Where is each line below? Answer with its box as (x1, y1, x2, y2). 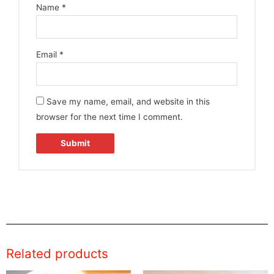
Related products (6, 245, 108, 261)
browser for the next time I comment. (36, 112, 183, 122)
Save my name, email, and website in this (46, 97, 210, 107)
